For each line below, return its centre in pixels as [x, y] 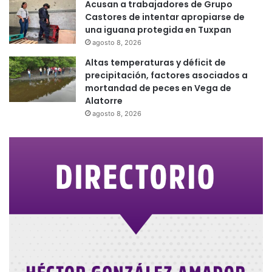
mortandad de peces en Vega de [158, 88]
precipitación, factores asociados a [166, 75]
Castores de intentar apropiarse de [165, 17]
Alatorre [104, 100]
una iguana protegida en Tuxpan [158, 29]
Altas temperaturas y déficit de [155, 62]
